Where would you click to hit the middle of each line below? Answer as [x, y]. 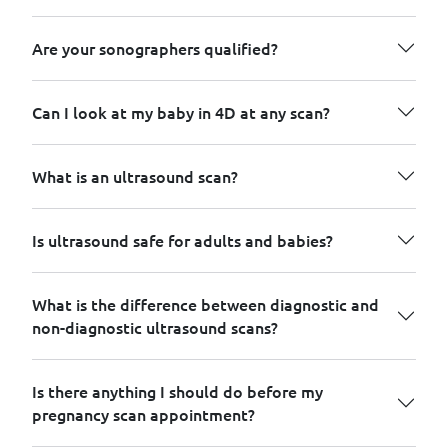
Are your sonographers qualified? [155, 47]
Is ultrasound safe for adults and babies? [182, 239]
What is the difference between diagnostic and [205, 303]
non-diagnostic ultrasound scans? [155, 326]
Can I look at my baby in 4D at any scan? [181, 111]
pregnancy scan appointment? [143, 413]
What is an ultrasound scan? [135, 175]
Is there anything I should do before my [177, 390]
